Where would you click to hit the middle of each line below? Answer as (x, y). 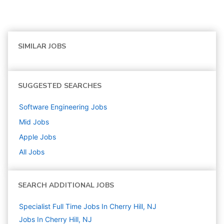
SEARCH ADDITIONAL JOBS (66, 185)
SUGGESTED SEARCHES (60, 86)
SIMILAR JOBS (42, 46)
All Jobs (32, 152)
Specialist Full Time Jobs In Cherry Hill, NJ (88, 206)
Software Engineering (54, 107)
